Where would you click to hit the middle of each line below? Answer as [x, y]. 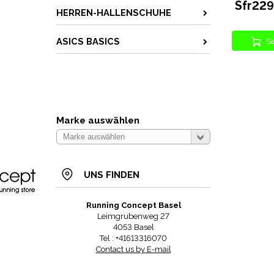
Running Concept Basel [133, 205]
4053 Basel [133, 227]
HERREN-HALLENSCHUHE [114, 13]
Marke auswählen [98, 120]
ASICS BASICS [88, 41]
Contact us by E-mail [133, 249]
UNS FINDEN [112, 175]
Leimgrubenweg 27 [133, 216]
